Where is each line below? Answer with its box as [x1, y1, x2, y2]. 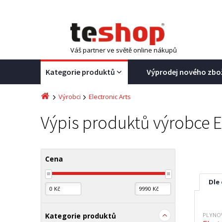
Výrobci [58, 92, 81, 101]
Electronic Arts [89, 92, 131, 101]
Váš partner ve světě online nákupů [70, 46, 177, 55]
